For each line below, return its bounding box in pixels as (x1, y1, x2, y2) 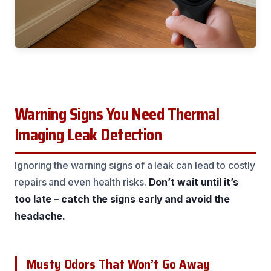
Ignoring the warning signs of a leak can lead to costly (15, 159, 255, 172)
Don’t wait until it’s (148, 176, 238, 189)
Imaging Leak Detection (15, 122, 162, 148)
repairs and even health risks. (15, 176, 149, 189)
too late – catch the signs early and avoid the (15, 193, 230, 206)
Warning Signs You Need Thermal (15, 102, 220, 128)
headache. (15, 210, 66, 223)
